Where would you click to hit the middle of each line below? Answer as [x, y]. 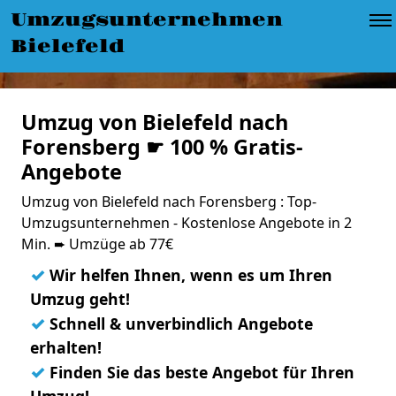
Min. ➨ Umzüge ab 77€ [97, 244]
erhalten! [66, 347]
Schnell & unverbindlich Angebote [179, 324]
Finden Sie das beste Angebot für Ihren [200, 372]
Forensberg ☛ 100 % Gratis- [162, 147]
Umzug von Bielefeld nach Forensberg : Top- [169, 202]
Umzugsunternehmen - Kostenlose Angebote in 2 [187, 223]
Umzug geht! [80, 299]
